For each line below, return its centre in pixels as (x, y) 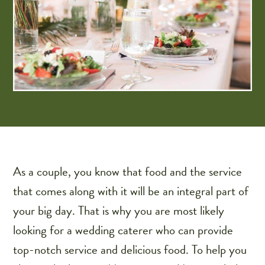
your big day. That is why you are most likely (119, 211)
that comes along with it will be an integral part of (131, 191)
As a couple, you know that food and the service (128, 172)
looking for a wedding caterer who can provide (123, 230)
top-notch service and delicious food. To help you (130, 250)
